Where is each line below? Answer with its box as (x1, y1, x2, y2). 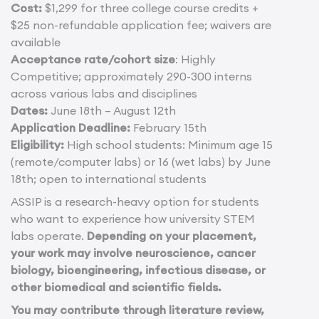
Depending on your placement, (87, 228, 256, 243)
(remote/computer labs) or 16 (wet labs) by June (11, 154, 271, 169)
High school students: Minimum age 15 (64, 137, 273, 152)
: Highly (175, 51, 216, 66)
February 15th (133, 120, 206, 135)
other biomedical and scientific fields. (11, 279, 221, 294)
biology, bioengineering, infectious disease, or (11, 262, 266, 277)
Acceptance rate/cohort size (11, 51, 175, 66)
